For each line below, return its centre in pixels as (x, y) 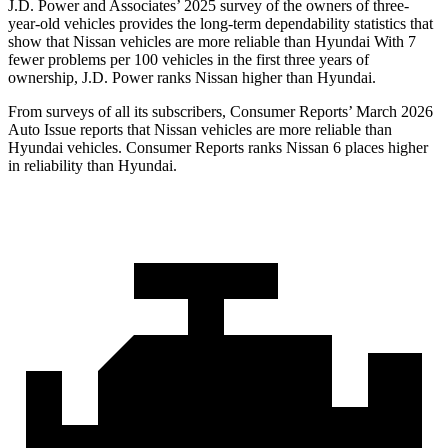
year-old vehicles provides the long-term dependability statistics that (220, 24)
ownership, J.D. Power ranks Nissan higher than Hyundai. (192, 78)
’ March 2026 (390, 112)
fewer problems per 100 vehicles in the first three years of (188, 60)
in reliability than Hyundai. (92, 166)
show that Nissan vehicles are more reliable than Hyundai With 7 (212, 42)
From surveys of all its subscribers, (119, 112)
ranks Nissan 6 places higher (336, 148)
